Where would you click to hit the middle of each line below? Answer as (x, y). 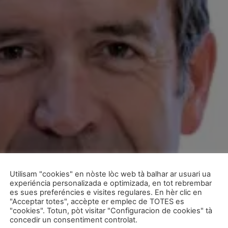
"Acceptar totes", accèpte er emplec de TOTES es (97, 202)
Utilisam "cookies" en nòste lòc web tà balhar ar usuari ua (110, 174)
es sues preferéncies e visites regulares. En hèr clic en (106, 192)
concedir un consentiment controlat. (74, 220)
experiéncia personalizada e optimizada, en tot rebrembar (111, 183)
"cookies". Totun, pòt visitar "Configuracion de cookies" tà (111, 211)
